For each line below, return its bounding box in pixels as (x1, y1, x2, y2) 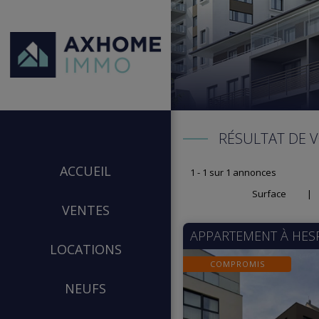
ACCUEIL (60, 162, 111, 179)
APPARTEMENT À (190, 227, 292, 244)
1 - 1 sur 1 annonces (190, 166, 276, 179)
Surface (252, 187, 286, 200)
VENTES (61, 201, 110, 219)
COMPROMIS (209, 258, 265, 269)
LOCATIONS (49, 240, 122, 258)
